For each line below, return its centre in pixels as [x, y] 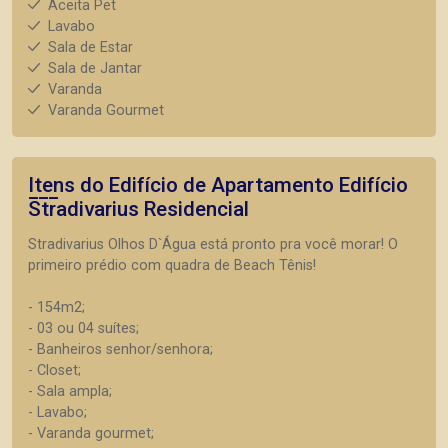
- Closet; [54, 370]
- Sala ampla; [70, 391]
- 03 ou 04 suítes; [83, 328]
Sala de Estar [90, 47]
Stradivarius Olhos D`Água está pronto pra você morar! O [213, 244]
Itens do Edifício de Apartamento [183, 184]
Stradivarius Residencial [138, 208]
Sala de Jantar [95, 68]
